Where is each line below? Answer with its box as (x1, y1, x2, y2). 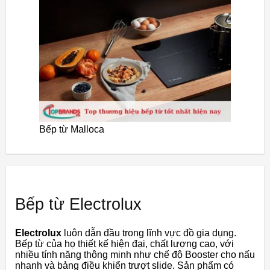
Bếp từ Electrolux (15, 195, 142, 214)
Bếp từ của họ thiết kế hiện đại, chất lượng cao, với (15, 239, 234, 250)
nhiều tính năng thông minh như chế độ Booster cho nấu (15, 250, 255, 260)
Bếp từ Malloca (39, 124, 104, 135)
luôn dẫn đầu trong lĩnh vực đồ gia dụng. (61, 228, 236, 239)
